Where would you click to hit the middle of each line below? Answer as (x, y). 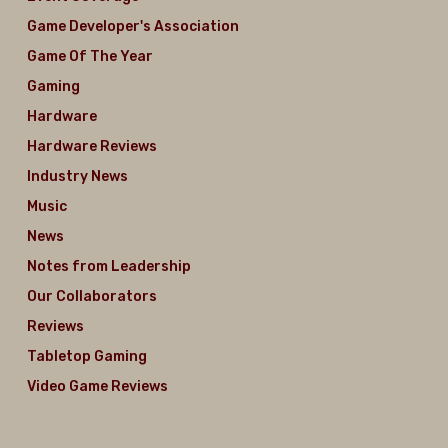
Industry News (77, 176)
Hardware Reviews (91, 146)
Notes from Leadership (108, 266)
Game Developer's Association (132, 26)
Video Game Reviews (97, 386)
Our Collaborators (91, 296)
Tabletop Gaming (86, 356)
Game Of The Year (89, 56)
